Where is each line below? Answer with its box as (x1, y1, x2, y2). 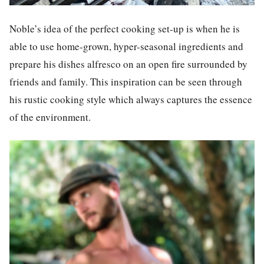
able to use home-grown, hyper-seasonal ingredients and (9, 39, 243, 53)
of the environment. (9, 110, 91, 124)
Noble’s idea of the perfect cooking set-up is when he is (9, 21, 240, 35)
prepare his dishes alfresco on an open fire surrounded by (9, 57, 247, 71)
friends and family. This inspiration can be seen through (9, 74, 242, 88)
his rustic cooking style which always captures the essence (9, 92, 252, 106)
